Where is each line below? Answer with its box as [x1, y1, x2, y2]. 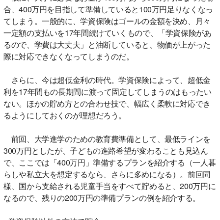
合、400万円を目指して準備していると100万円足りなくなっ [3, 3, 213, 15]
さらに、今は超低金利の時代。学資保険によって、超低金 [3, 74, 211, 86]
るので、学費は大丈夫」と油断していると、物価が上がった [3, 39, 211, 51]
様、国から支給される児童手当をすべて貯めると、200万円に [3, 180, 216, 192]
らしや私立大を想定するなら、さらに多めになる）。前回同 [3, 168, 211, 180]
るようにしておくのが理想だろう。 [3, 110, 126, 121]
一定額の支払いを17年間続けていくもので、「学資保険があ [3, 27, 212, 39]
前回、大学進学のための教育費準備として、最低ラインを [3, 133, 211, 145]
